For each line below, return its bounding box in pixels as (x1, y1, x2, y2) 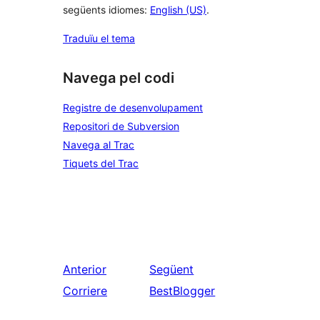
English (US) (150, 4, 206, 16)
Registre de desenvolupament (63, 101, 203, 114)
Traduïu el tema (63, 32, 135, 45)
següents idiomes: (63, 4, 150, 16)
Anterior (63, 262, 106, 276)
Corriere (63, 284, 107, 298)
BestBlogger (149, 284, 216, 298)
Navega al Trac (63, 139, 134, 151)
